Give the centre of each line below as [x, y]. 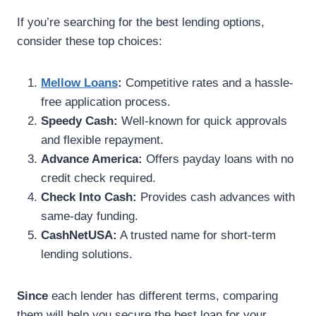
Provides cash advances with [216, 197]
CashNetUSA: [79, 236]
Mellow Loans [79, 83]
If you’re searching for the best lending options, [141, 23]
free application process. [106, 102]
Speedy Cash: [79, 121]
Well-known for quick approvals [202, 121]
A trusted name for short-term [196, 236]
